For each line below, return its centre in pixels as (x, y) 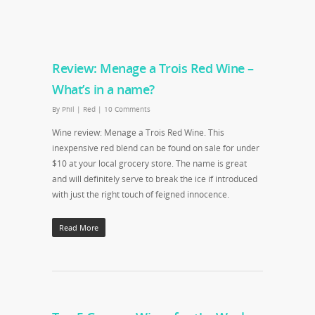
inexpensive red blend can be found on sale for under (156, 148)
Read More (79, 227)
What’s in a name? (103, 89)
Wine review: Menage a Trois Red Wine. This (138, 133)
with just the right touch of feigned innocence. (141, 194)
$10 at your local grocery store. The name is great (149, 163)
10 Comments (127, 109)
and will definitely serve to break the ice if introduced (155, 179)
